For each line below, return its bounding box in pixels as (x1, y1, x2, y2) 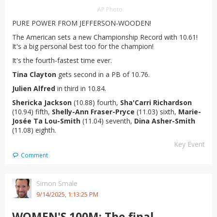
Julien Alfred (12, 84, 57, 93)
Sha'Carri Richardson (120, 98, 192, 108)
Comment (21, 151, 48, 160)
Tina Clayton (12, 70, 56, 79)
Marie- (178, 107, 201, 117)
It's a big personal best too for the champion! (12, 42, 154, 51)
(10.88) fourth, (72, 98, 120, 108)
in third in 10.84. (57, 84, 106, 93)
